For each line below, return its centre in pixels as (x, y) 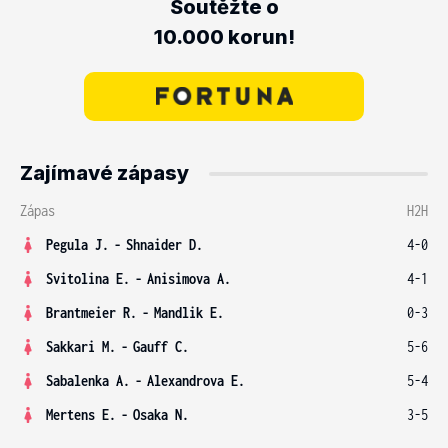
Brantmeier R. (91, 312)
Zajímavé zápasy (104, 173)
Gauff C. (161, 346)
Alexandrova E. (196, 380)
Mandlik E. (189, 312)
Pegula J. (77, 244)
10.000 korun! (224, 37)
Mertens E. (81, 414)
